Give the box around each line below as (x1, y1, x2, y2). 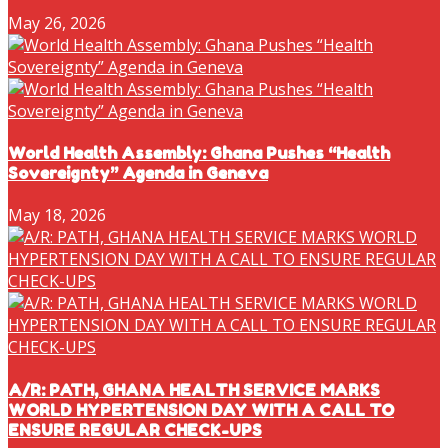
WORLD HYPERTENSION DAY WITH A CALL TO (8, 399, 394, 420)
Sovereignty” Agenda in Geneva (8, 163, 268, 184)
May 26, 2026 (8, 11, 106, 34)
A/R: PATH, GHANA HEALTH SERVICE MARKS (8, 379, 380, 400)
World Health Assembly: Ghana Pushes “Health (8, 143, 390, 164)
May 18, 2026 (8, 204, 106, 227)
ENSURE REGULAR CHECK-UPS (8, 419, 262, 440)
